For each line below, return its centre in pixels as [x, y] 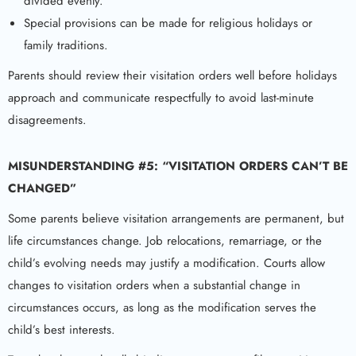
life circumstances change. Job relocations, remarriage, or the [165, 241]
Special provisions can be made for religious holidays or [168, 23]
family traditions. [66, 46]
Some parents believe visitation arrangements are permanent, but [176, 219]
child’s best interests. [62, 330]
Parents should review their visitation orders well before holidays [172, 76]
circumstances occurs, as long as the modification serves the [162, 308]
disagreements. [47, 120]
